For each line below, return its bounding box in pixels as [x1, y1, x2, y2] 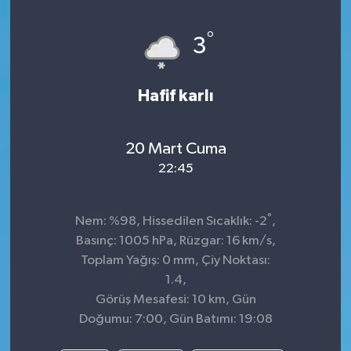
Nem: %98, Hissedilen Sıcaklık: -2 [75, 215, 267, 229]
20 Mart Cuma [125, 139, 226, 157]
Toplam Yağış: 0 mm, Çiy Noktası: [81, 254, 270, 268]
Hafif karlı [137, 88, 214, 105]
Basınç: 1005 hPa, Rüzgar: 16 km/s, [75, 234, 276, 248]
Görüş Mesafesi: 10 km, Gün [95, 293, 256, 307]
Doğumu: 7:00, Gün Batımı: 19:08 [78, 313, 273, 327]
